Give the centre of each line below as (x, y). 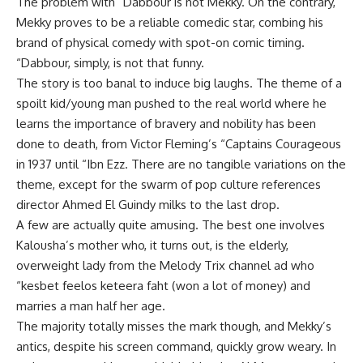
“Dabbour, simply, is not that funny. (110, 63)
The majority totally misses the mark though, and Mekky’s (174, 326)
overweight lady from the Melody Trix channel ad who (165, 265)
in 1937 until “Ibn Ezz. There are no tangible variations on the (181, 164)
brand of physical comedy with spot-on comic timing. (160, 43)
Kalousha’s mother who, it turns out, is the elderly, (152, 245)
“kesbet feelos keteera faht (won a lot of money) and (163, 286)
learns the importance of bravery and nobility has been (166, 124)
